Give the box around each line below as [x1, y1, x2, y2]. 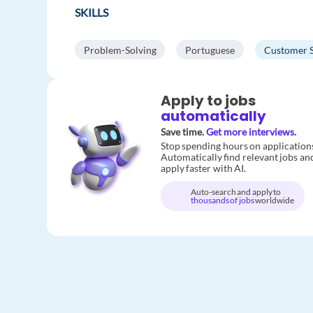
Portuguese [184, 43, 235, 56]
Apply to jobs [160, 91, 256, 111]
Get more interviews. [205, 126, 296, 138]
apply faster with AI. [160, 162, 247, 175]
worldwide [255, 194, 295, 205]
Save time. [160, 126, 206, 138]
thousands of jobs [190, 194, 256, 205]
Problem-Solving [83, 43, 156, 56]
